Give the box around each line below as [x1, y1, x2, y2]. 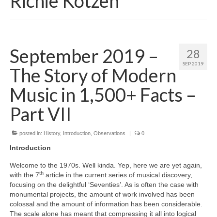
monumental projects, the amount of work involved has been [10, 190, 195, 199]
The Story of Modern [10, 64, 176, 87]
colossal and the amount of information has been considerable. [10, 200, 202, 208]
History [44, 130, 60, 137]
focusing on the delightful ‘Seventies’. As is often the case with [10, 181, 199, 189]
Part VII [10, 103, 72, 125]
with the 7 [10, 171, 39, 179]
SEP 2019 [183, 61, 203, 67]
